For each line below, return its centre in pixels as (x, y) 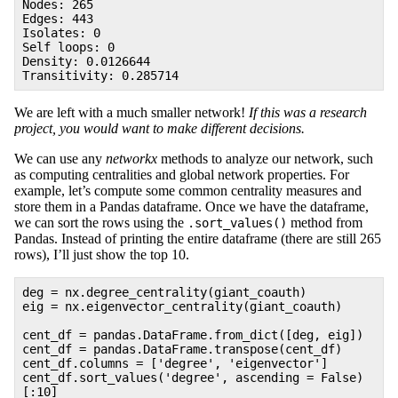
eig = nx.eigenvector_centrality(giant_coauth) (182, 307)
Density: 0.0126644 (86, 62)
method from (325, 223)
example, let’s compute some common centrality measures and (188, 191)
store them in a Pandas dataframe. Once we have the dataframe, (191, 207)
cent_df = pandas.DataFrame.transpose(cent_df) (182, 350)
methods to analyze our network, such (265, 159)
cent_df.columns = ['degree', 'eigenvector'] (175, 364)
